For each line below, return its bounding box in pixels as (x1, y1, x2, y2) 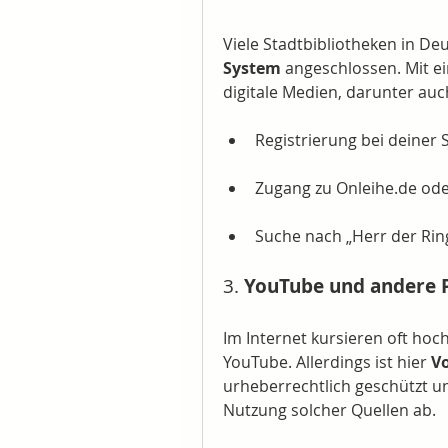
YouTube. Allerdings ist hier (223, 351, 431, 373)
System (223, 57, 281, 79)
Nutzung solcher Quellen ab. (223, 399, 436, 421)
